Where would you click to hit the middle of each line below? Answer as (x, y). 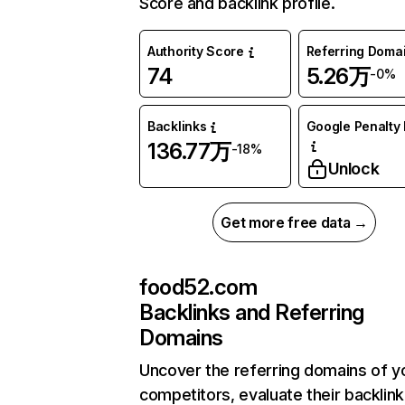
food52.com (198, 287)
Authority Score (196, 52)
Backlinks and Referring (252, 313)
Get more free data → (294, 223)
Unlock (353, 169)
